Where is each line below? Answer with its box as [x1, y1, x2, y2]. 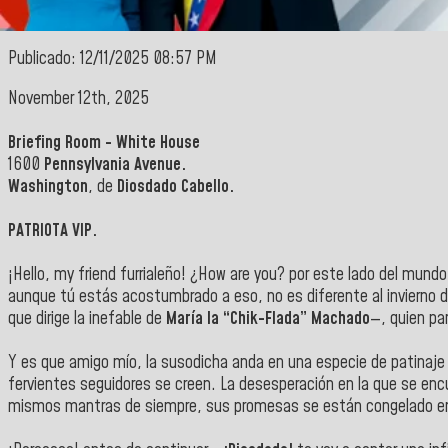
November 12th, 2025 [8, 86, 149, 111]
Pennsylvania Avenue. [40, 152, 186, 177]
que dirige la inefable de [8, 306, 162, 331]
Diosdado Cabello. [117, 174, 234, 199]
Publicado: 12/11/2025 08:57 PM [8, 47, 217, 72]
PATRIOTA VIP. [8, 218, 97, 243]
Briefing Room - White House [8, 130, 200, 155]
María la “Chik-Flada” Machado [162, 306, 370, 331]
